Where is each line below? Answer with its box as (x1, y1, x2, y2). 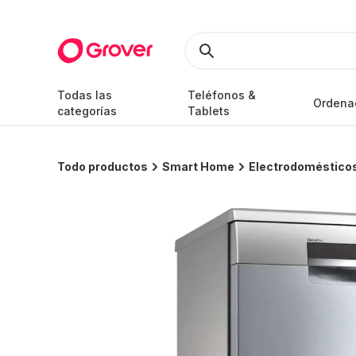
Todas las (57, 88, 112, 102)
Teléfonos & (187, 88, 256, 102)
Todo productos (57, 160, 148, 173)
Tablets (187, 104, 230, 118)
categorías (57, 104, 117, 118)
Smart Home (162, 160, 234, 173)
